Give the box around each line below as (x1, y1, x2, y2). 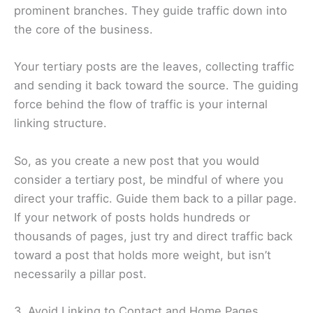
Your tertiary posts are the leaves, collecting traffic (14, 59, 294, 74)
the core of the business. (14, 22, 156, 37)
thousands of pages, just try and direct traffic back (14, 228, 293, 243)
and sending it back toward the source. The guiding (14, 78, 298, 93)
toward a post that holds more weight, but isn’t (14, 247, 271, 262)
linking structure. (14, 116, 110, 131)
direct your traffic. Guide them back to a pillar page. (14, 191, 297, 205)
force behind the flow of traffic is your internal (14, 97, 268, 112)
